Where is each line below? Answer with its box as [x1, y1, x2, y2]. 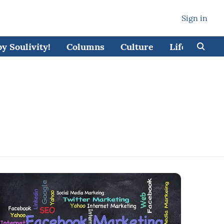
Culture [120, 40, 153, 52]
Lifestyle [169, 40, 207, 52]
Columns [66, 40, 104, 52]
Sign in [181, 13, 207, 23]
